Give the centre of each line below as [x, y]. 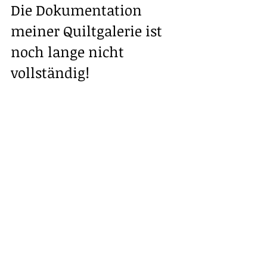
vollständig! [50, 72]
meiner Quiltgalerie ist [88, 31]
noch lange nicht [69, 52]
